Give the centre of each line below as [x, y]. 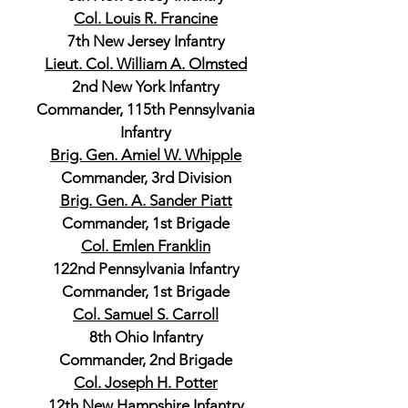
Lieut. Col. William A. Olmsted [146, 64]
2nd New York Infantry [146, 87]
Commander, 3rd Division [146, 178]
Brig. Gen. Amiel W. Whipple [146, 155]
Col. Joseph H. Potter [146, 382]
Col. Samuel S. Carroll [146, 314]
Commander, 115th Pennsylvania [146, 109]
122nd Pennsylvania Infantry [146, 269]
